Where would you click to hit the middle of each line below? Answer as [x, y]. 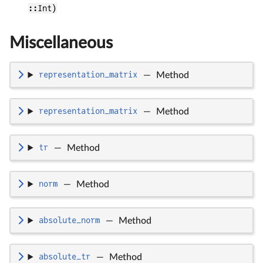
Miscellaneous [61, 43]
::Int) [42, 8]
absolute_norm [69, 220]
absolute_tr [64, 257]
